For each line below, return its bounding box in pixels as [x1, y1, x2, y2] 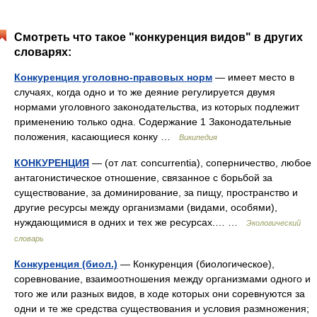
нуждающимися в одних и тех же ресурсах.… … [14, 217, 246, 228]
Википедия [179, 133, 217, 142]
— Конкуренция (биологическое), [117, 258, 275, 270]
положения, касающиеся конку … [14, 131, 179, 142]
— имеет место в [212, 71, 294, 83]
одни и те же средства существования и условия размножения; [14, 303, 309, 314]
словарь [14, 234, 44, 243]
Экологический [246, 219, 301, 227]
